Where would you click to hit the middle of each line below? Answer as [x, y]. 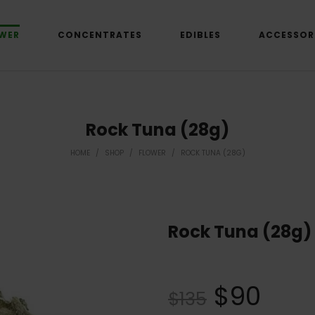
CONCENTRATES [99, 35]
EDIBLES [200, 35]
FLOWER [152, 153]
